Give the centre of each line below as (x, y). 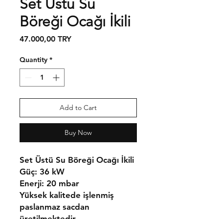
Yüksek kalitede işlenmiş (67, 195)
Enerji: (32, 183)
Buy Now (78, 132)
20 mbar (62, 183)
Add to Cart (78, 108)
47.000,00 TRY (45, 39)
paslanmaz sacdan (55, 207)
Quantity (33, 60)
